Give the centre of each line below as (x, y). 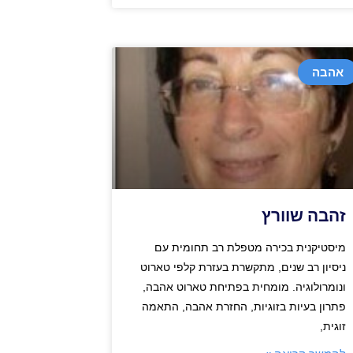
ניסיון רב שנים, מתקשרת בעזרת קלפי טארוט (243, 267)
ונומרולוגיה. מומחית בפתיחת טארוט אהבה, (244, 286)
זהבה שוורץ (303, 216)
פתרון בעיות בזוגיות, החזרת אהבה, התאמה (243, 306)
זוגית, (333, 326)
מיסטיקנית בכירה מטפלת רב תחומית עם (250, 247)
